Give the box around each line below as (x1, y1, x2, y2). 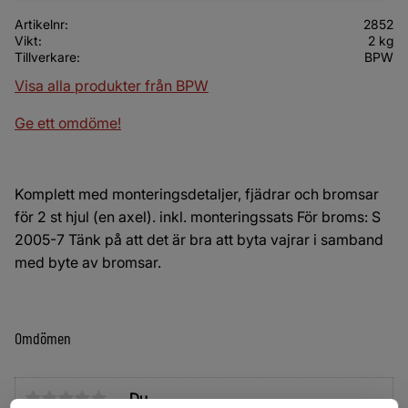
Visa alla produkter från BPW (15, 76, 209, 95)
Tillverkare (15, 49, 76, 66)
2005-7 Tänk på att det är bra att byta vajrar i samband (15, 230, 383, 250)
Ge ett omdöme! (15, 113, 121, 132)
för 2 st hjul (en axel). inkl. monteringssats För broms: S (15, 208, 381, 227)
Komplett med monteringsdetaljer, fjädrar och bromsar (15, 185, 379, 204)
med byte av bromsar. (15, 253, 161, 272)
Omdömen (15, 328, 71, 349)
